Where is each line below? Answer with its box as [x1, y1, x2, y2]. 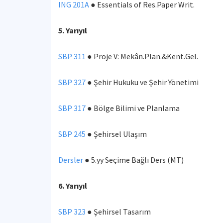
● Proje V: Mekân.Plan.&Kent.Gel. [86, 51, 200, 61]
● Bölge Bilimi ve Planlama [86, 103, 181, 113]
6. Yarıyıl [58, 181, 87, 191]
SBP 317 [58, 103, 86, 113]
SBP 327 [58, 77, 86, 87]
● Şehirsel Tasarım [86, 207, 152, 217]
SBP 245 [58, 129, 86, 139]
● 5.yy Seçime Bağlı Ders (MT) [83, 155, 184, 165]
